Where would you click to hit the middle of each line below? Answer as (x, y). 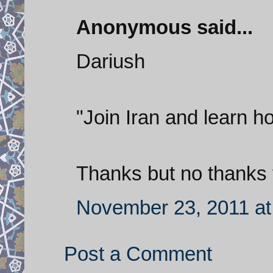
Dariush (111, 61)
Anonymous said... (165, 27)
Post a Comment (138, 253)
